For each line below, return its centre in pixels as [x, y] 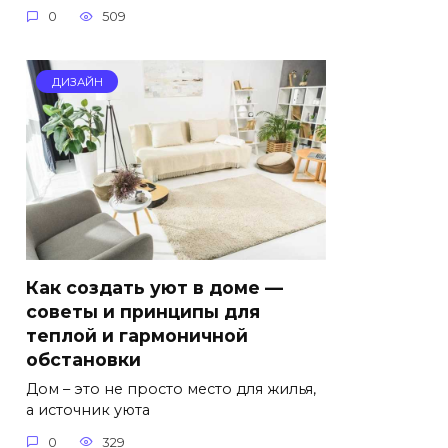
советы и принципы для [143, 312]
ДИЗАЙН [77, 81]
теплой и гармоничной [137, 336]
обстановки [83, 360]
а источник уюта [88, 410]
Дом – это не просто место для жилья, [171, 389]
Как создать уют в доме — [154, 288]
